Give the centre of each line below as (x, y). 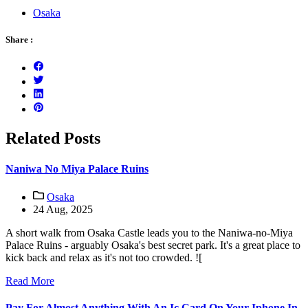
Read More (30, 280)
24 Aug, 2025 (63, 209)
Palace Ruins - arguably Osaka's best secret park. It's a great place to (153, 245)
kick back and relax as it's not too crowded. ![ (104, 257)
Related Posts (53, 139)
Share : (19, 40)
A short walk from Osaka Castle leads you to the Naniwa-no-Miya (149, 232)
